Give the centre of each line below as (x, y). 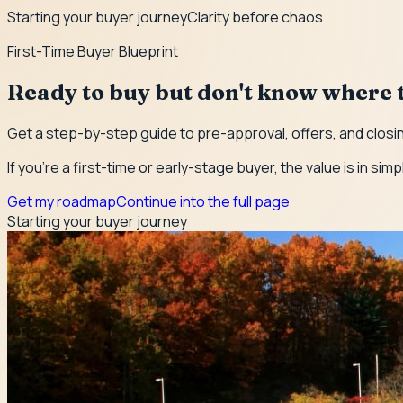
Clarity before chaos (255, 17)
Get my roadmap (62, 201)
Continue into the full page (203, 201)
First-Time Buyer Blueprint (93, 51)
